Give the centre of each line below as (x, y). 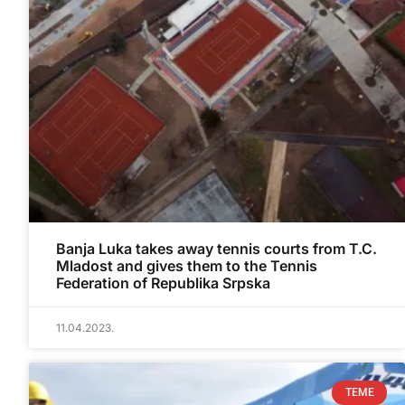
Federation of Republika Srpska (163, 283)
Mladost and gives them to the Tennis (187, 266)
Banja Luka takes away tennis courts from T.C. (217, 249)
